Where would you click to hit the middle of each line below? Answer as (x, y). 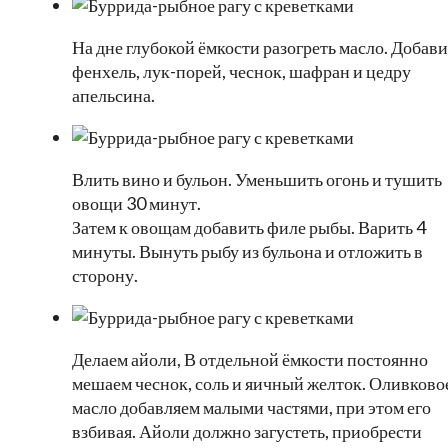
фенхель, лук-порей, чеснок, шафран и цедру (241, 71)
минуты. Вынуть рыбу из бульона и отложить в (247, 251)
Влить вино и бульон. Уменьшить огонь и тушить (257, 179)
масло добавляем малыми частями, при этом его (251, 407)
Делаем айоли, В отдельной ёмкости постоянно (250, 359)
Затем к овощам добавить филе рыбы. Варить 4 (249, 227)
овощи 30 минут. (136, 203)
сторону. (105, 275)
